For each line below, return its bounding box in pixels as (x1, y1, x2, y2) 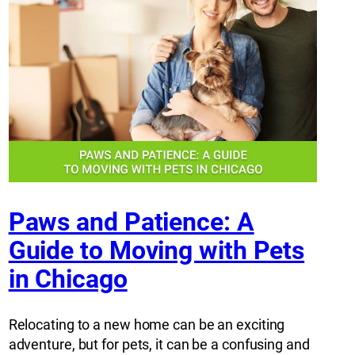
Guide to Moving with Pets (8, 235, 305, 266)
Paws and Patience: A (8, 207, 254, 238)
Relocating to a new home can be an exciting (8, 315, 285, 333)
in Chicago (8, 264, 128, 295)
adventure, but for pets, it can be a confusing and (8, 335, 310, 353)
